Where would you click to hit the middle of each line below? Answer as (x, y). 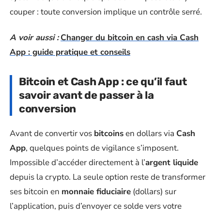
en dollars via (150, 133)
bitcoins (109, 133)
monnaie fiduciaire (96, 192)
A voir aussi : (34, 37)
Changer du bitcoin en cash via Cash (130, 37)
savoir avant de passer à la (86, 95)
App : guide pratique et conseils (70, 52)
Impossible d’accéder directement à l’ (77, 163)
